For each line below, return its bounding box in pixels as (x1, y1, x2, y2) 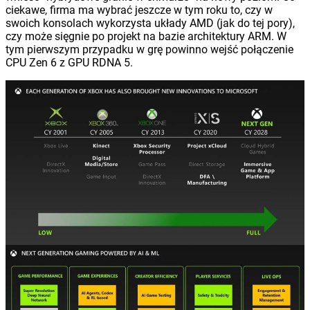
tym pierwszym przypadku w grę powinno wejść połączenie (6, 42, 293, 56)
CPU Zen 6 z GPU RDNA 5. (6, 55, 133, 69)
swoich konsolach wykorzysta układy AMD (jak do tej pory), (6, 16, 295, 30)
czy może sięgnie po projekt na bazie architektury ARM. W (6, 29, 286, 43)
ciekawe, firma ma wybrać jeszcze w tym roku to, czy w (6, 3, 273, 17)
